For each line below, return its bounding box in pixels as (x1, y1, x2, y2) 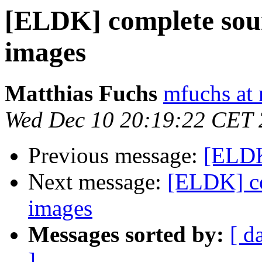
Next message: (28, 169, 167, 195)
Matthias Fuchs (5, 81, 157, 106)
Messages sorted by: (28, 222, 224, 247)
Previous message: (28, 143, 204, 168)
